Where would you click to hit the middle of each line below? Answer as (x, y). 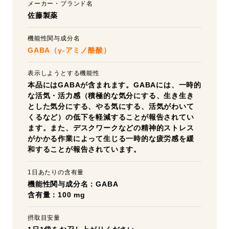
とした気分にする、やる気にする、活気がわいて (111, 106)
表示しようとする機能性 (64, 73)
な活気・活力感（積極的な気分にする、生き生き (111, 96)
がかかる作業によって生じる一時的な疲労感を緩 (111, 139)
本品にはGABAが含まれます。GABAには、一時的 (114, 85)
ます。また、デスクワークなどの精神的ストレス (111, 128)
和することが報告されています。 (84, 149)
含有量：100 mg (56, 195)
